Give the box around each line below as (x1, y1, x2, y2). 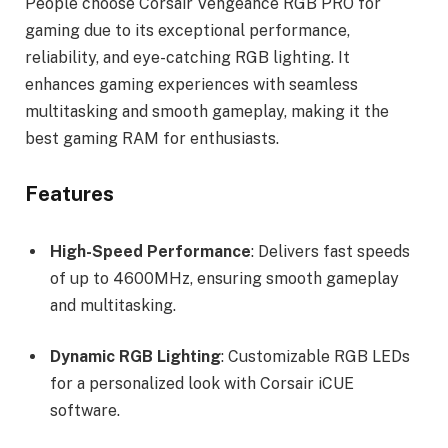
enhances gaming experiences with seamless (25, 74, 358, 94)
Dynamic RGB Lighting (50, 347, 221, 367)
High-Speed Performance (50, 241, 251, 261)
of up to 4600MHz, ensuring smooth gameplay (50, 268, 399, 288)
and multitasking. (50, 295, 176, 315)
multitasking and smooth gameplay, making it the (25, 101, 389, 121)
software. (50, 401, 120, 421)
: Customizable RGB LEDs (221, 347, 410, 367)
